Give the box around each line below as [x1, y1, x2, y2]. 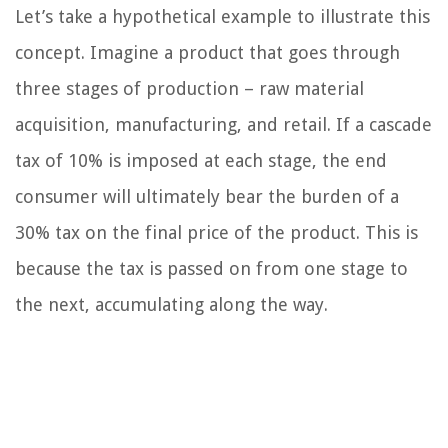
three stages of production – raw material [15, 78, 364, 100]
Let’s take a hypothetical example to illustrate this [15, 6, 430, 28]
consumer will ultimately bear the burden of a [15, 186, 399, 208]
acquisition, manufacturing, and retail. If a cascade [15, 114, 432, 136]
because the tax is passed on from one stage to [15, 258, 408, 280]
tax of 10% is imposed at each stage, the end [15, 150, 387, 172]
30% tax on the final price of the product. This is [15, 222, 418, 244]
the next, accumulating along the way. [15, 294, 328, 316]
